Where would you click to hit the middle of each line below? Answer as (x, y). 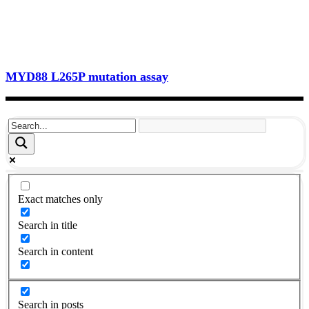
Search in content (56, 251)
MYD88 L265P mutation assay (87, 77)
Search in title (48, 225)
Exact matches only (60, 199)
